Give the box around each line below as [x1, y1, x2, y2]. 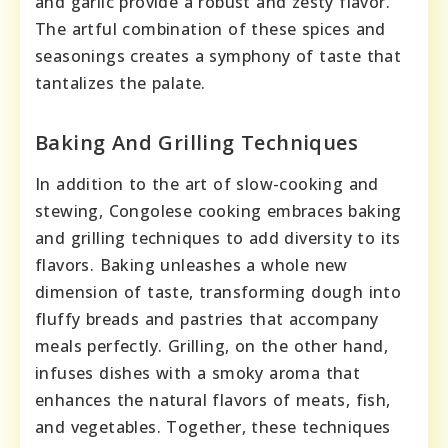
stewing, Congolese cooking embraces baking [35, 200, 402, 223]
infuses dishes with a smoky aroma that [35, 362, 361, 385]
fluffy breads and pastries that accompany [35, 308, 379, 331]
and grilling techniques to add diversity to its [35, 227, 401, 250]
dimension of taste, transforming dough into [35, 281, 402, 304]
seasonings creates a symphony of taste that [35, 45, 402, 68]
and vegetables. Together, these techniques [35, 416, 391, 439]
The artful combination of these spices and [35, 18, 386, 41]
